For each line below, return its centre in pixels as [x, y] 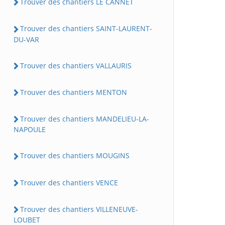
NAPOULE [30, 130]
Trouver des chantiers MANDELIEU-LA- [85, 119]
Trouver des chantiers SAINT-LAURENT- [86, 29]
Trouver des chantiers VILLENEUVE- [79, 209]
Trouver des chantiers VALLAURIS [76, 65]
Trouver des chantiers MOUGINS [75, 156]
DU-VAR [26, 39]
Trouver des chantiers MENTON [74, 92]
